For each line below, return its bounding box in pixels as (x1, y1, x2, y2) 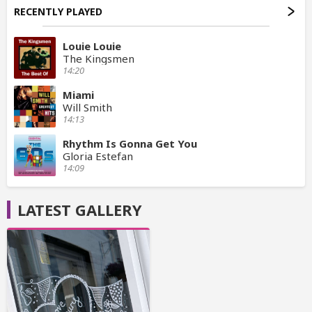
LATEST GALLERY (17, 198, 142, 220)
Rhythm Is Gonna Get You (63, 136, 197, 150)
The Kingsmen (63, 51, 134, 65)
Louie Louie (63, 38, 121, 53)
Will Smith (63, 100, 112, 114)
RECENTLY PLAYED (14, 4, 102, 18)
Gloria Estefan (63, 148, 133, 163)
